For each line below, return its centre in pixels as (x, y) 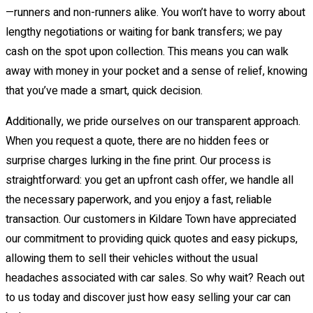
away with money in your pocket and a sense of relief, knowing (156, 72)
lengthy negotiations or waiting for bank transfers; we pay (144, 32)
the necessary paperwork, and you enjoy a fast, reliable (139, 200)
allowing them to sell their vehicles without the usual (132, 259)
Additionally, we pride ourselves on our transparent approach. (153, 122)
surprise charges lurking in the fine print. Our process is (138, 161)
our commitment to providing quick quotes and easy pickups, (152, 239)
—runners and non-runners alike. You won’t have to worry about (155, 13)
